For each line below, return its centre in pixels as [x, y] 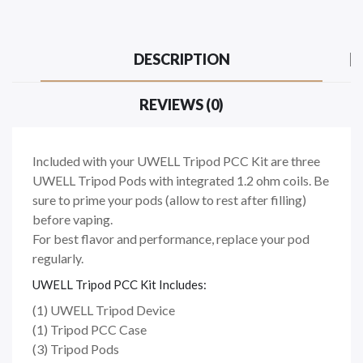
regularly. [58, 258]
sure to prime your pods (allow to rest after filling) [169, 199]
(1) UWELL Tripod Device [104, 310]
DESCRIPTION [181, 59]
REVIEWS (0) [181, 104]
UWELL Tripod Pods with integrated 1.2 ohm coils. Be [181, 180]
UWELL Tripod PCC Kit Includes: [120, 284]
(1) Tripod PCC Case [90, 329]
